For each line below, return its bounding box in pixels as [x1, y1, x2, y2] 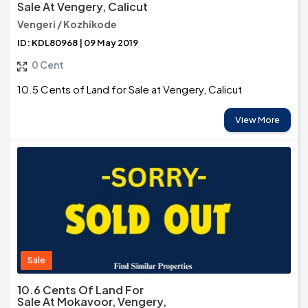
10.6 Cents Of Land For [17, 283, 144, 298]
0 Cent [32, 58, 64, 71]
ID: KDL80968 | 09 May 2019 [17, 37, 138, 49]
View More [235, 114, 280, 126]
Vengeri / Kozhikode [17, 18, 117, 31]
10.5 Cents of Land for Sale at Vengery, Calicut [17, 82, 242, 96]
